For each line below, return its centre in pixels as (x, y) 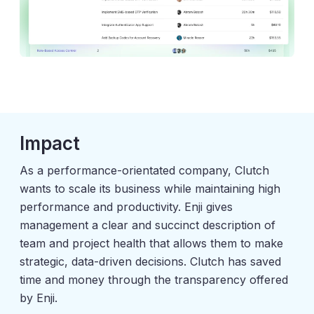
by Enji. (39, 298)
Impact (50, 143)
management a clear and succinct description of (148, 225)
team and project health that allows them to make (151, 243)
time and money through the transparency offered (154, 279)
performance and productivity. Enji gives (126, 206)
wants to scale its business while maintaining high (150, 188)
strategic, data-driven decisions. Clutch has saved (150, 261)
